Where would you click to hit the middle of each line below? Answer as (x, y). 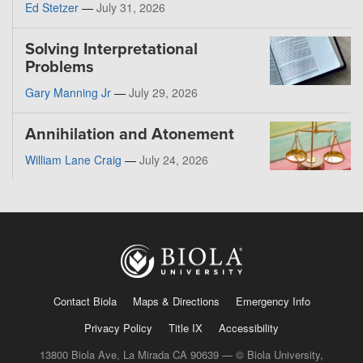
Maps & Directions (176, 301)
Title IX (186, 328)
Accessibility (249, 328)
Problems (60, 68)
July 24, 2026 (174, 160)
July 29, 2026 (163, 93)
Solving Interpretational (111, 50)
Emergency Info (273, 301)
